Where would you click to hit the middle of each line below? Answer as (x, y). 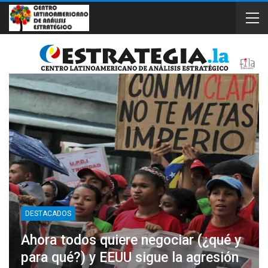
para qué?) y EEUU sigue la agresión (130, 257)
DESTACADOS (48, 213)
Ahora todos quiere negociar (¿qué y (131, 240)
